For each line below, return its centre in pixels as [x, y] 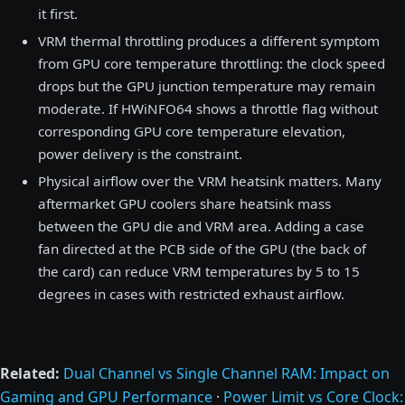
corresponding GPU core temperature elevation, [192, 131]
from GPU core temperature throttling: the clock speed [212, 63]
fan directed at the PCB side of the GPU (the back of [202, 249]
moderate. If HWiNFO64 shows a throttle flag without [208, 108]
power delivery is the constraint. [140, 154]
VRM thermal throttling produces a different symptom [209, 41]
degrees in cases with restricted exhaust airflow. [191, 294]
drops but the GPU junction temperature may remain [207, 86]
